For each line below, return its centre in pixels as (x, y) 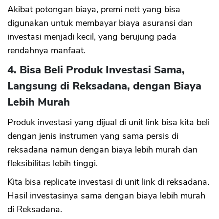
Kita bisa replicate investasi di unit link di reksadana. (108, 182)
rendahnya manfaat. (46, 51)
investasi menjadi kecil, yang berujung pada (92, 37)
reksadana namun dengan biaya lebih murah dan (102, 150)
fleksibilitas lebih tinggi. (53, 164)
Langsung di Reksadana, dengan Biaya (104, 86)
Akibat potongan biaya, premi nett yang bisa (94, 10)
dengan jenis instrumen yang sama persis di (93, 136)
